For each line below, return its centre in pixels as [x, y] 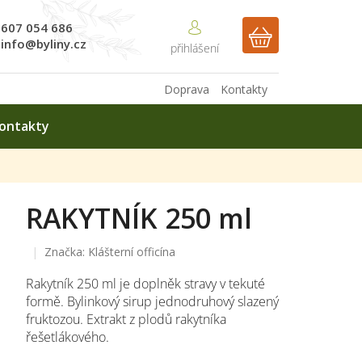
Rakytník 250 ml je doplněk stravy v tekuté [145, 283]
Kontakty [244, 89]
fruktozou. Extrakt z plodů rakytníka [126, 319]
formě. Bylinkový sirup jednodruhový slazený [152, 301]
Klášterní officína [131, 251]
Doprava [187, 89]
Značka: [66, 251]
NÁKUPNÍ [289, 44]
